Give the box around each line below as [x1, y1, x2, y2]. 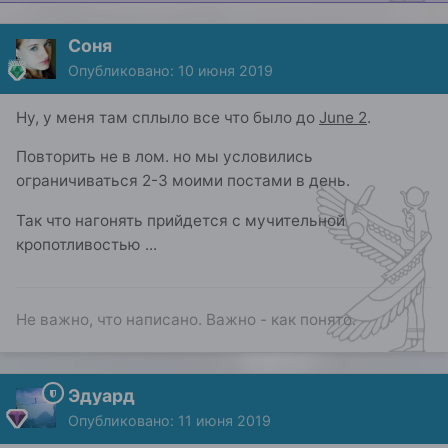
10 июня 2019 [178, 62, 273, 80]
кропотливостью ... [16, 234, 157, 254]
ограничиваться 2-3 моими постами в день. [16, 171, 354, 191]
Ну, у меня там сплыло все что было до [16, 108, 319, 128]
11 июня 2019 [178, 411, 271, 429]
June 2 [319, 108, 367, 128]
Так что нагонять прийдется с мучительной [16, 210, 345, 230]
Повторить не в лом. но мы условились [16, 147, 313, 167]
